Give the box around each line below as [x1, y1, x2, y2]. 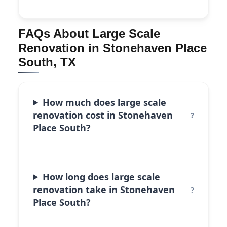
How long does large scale [43, 170, 161, 183]
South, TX [18, 55, 76, 69]
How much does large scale [43, 96, 167, 108]
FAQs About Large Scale [18, 26, 160, 41]
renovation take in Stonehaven [33, 183, 175, 196]
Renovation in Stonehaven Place [18, 41, 207, 55]
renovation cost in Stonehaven [33, 108, 173, 121]
